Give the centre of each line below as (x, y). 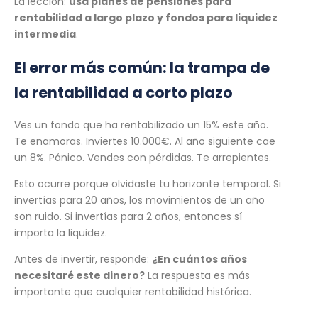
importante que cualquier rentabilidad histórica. (133, 292)
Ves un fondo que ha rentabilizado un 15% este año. (141, 125)
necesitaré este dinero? (79, 276)
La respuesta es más (197, 276)
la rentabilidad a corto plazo (124, 92)
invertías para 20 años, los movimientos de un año (139, 201)
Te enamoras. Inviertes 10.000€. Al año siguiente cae (145, 142)
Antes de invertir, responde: (83, 259)
